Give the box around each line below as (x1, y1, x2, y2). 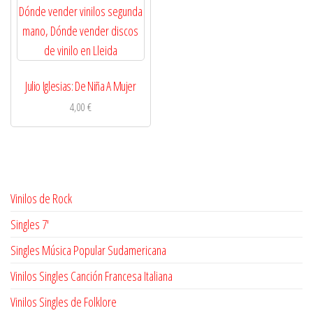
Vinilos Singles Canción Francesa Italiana (10, 268, 173, 285)
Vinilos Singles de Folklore (10, 293, 117, 311)
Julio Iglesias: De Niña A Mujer (24, 77, 136, 94)
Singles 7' (10, 216, 49, 233)
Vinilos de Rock (10, 190, 72, 208)
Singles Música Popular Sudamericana (10, 242, 166, 259)
